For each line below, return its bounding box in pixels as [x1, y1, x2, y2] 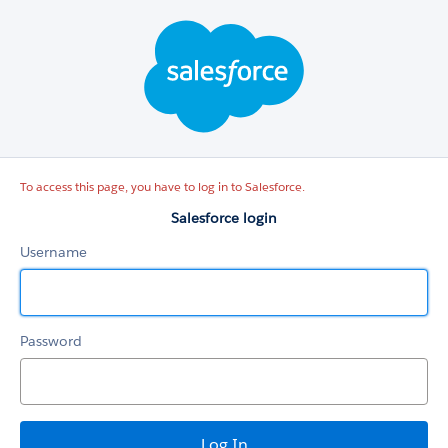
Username [20, 243, 87, 261]
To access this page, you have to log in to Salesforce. [20, 178, 305, 195]
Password [20, 332, 82, 350]
